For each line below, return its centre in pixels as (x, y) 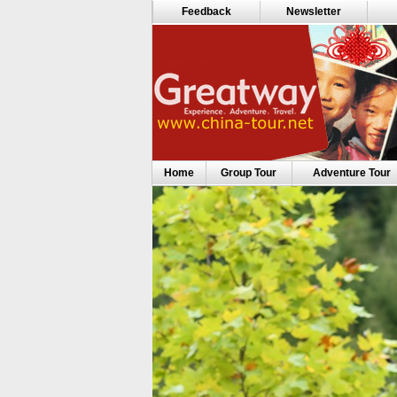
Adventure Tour (351, 173)
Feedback (206, 12)
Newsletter (313, 12)
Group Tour (249, 173)
